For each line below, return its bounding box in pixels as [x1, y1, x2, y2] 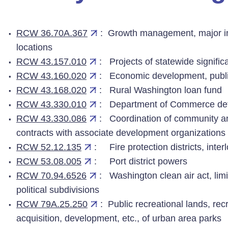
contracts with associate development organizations [16, 128, 225, 138]
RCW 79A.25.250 [16, 199, 88, 209]
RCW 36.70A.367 [16, 28, 88, 38]
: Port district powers [94, 156, 187, 166]
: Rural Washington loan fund [99, 85, 222, 95]
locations [16, 42, 52, 52]
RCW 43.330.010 [16, 99, 87, 109]
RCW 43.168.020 [16, 85, 87, 95]
